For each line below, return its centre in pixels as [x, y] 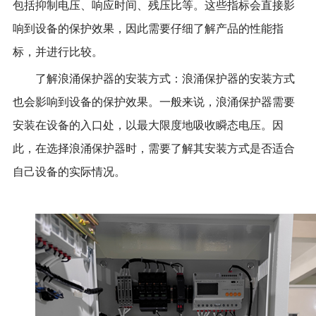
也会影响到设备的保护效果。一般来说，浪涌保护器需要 [153, 102]
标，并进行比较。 [57, 51]
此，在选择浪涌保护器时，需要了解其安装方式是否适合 [153, 148]
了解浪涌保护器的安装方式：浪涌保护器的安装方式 [165, 78]
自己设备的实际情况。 [69, 171]
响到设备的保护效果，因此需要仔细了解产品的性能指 [148, 28]
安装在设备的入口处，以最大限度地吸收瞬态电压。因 [148, 125]
